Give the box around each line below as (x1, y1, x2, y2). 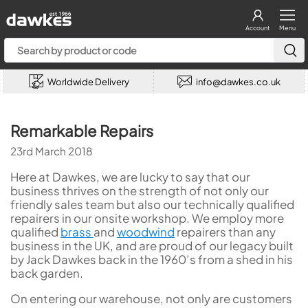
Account (245, 24, 269, 32)
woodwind (117, 223, 175, 239)
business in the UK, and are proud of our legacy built (10, 237, 294, 253)
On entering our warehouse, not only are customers (10, 290, 292, 306)
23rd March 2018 (10, 144, 93, 157)
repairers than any (175, 223, 276, 239)
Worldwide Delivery (47, 76, 129, 87)
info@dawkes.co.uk (196, 76, 280, 87)
